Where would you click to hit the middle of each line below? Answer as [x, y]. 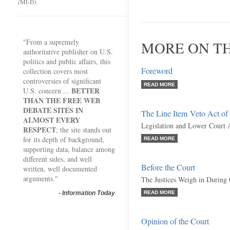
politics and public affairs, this [67, 61]
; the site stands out [84, 130]
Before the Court [168, 167]
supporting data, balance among [69, 149]
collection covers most [55, 71]
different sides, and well [57, 159]
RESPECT [40, 130]
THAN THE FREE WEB [62, 100]
